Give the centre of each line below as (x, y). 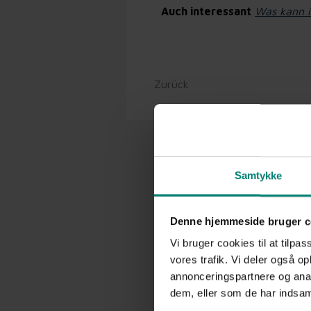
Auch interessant (206, 11)
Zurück (171, 84)
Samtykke (258, 176)
